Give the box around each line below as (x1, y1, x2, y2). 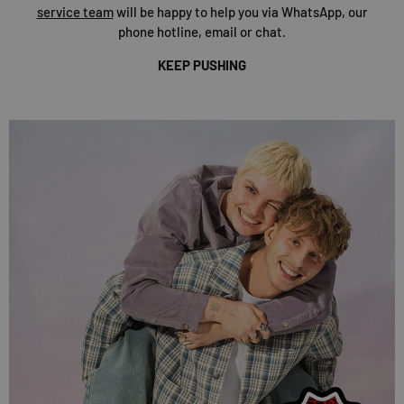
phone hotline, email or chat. (118, 23, 286, 40)
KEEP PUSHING (158, 56, 246, 73)
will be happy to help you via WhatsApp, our (113, 3, 368, 20)
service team (36, 3, 114, 20)
